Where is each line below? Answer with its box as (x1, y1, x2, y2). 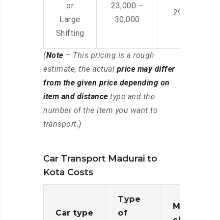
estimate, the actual (43, 64, 117, 74)
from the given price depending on (43, 78, 170, 88)
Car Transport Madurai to (43, 153, 157, 165)
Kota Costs (43, 167, 93, 178)
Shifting (55, 28, 84, 38)
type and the (108, 92, 155, 102)
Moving (173, 201, 206, 211)
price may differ (116, 64, 175, 74)
